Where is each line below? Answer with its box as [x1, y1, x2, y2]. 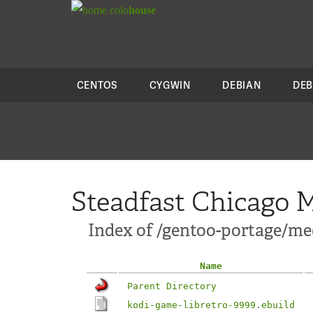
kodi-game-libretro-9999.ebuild [127, 300, 295, 310]
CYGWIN [149, 78, 191, 92]
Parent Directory [127, 281, 217, 291]
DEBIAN [222, 78, 261, 92]
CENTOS [76, 78, 117, 92]
